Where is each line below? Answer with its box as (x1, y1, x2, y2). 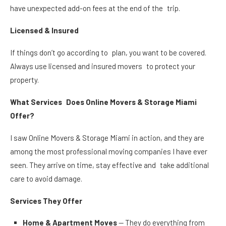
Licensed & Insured (10, 25, 79, 35)
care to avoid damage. (10, 174, 82, 183)
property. (10, 75, 39, 84)
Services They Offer (10, 196, 82, 205)
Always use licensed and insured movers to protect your (10, 61, 195, 71)
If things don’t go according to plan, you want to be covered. (10, 47, 206, 57)
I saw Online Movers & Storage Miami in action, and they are (10, 133, 208, 142)
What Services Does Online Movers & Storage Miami (10, 97, 197, 106)
